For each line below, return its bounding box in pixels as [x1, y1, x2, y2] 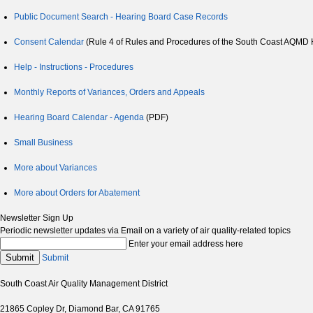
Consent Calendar [14, 37, 84, 48]
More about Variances [14, 163, 97, 173]
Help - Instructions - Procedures [14, 62, 133, 73]
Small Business [14, 138, 73, 148]
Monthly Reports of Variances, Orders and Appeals [14, 87, 205, 98]
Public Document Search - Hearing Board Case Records [14, 12, 228, 22]
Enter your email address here [129, 239, 243, 249]
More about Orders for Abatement [14, 188, 140, 198]
